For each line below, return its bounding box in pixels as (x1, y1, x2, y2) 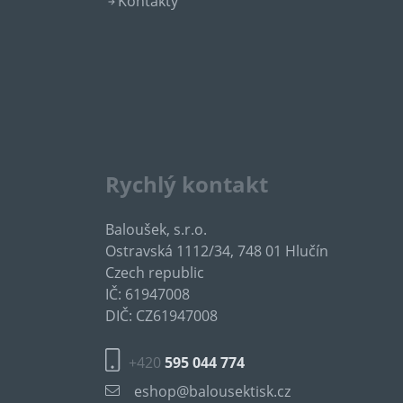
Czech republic (105, 263, 204, 282)
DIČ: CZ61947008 (105, 306, 218, 326)
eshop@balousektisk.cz (134, 381, 291, 401)
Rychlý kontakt (105, 169, 268, 199)
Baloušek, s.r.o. (105, 219, 207, 239)
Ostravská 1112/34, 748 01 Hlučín (105, 241, 328, 261)
